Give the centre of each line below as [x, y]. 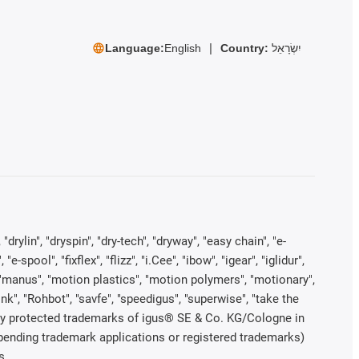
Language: [134, 48]
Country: [246, 48]
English [182, 48]
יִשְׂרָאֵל [286, 48]
